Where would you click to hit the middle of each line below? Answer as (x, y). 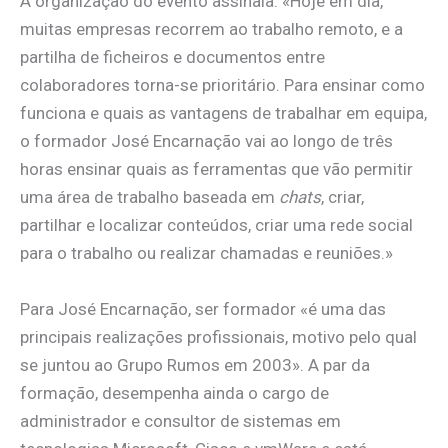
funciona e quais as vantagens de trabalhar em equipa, (223, 113)
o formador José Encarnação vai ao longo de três (206, 141)
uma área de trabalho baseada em (149, 197)
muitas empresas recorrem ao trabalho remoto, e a (211, 29)
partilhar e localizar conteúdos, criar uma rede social (216, 225)
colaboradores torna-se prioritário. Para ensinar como (222, 85)
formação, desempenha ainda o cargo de (174, 392)
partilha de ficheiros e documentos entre (172, 57)
